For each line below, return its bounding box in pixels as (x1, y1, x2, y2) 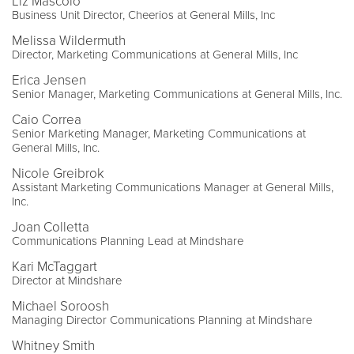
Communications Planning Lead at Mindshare (12, 234, 243, 249)
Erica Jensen (12, 72, 86, 89)
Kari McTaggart (12, 258, 97, 276)
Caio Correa (12, 111, 81, 129)
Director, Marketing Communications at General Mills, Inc (12, 47, 298, 62)
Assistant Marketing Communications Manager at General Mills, (12, 180, 333, 195)
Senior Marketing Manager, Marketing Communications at (12, 126, 306, 141)
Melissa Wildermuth (12, 32, 126, 50)
